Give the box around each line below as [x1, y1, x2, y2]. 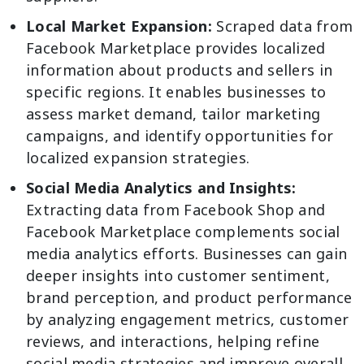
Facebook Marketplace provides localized [26, 37, 326, 58]
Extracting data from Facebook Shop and [26, 199, 326, 219]
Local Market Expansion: [26, 15, 217, 36]
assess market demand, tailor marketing [26, 103, 321, 123]
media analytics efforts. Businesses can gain [26, 243, 348, 263]
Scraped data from [216, 15, 353, 36]
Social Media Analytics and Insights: [26, 177, 297, 197]
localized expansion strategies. [26, 147, 250, 167]
